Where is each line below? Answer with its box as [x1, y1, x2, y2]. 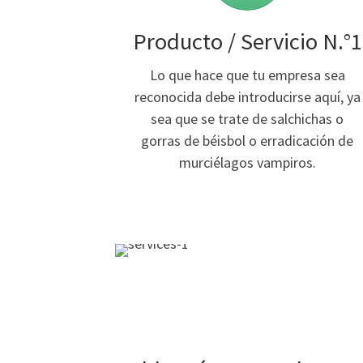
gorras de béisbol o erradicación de [141, 130, 354, 150]
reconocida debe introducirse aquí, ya [134, 87, 361, 106]
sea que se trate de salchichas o [151, 109, 344, 128]
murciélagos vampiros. [178, 152, 316, 172]
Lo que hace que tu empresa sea [149, 65, 345, 84]
